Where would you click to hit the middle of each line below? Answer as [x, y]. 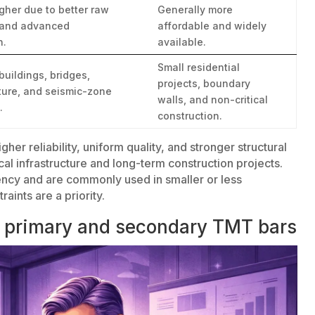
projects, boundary [204, 83]
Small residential [199, 67]
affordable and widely [212, 25]
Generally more [195, 9]
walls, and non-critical [213, 99]
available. [182, 41]
